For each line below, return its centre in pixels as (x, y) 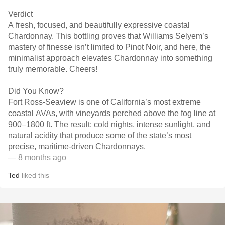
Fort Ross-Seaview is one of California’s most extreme (104, 102)
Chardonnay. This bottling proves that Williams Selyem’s (108, 36)
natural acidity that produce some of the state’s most (100, 135)
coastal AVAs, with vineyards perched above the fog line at (112, 113)
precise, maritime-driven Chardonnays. (77, 146)
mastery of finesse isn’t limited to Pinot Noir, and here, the (109, 47)
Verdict (20, 14)
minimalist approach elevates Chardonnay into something (110, 58)
